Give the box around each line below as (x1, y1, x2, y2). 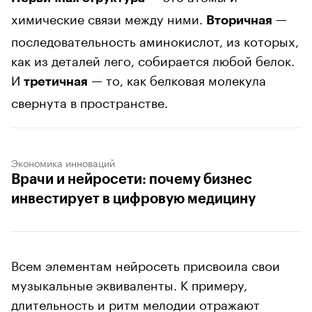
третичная (24, 75, 88, 88)
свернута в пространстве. (11, 91, 168, 111)
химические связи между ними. (11, 7, 206, 27)
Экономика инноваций (11, 154, 115, 170)
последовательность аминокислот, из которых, (11, 29, 299, 49)
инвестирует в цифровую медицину (11, 192, 256, 206)
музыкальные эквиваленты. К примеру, (11, 273, 247, 293)
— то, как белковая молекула (88, 68, 266, 88)
